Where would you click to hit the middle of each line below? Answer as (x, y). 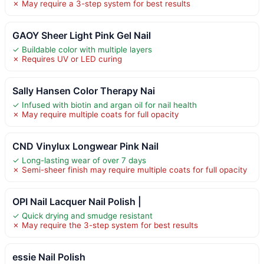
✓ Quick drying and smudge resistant (82, 215)
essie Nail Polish (49, 257)
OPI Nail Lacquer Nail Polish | (77, 201)
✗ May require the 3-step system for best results (105, 225)
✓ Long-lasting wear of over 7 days (79, 160)
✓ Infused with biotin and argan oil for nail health (105, 105)
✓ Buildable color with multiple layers (82, 49)
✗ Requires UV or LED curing (67, 59)
